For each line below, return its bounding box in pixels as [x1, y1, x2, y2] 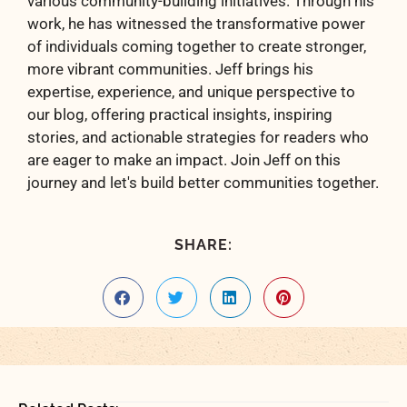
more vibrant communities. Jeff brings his [27, 59, 313, 78]
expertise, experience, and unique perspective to [27, 82, 355, 101]
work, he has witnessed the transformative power [27, 14, 365, 33]
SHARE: [174, 236, 233, 254]
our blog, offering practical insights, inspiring [27, 104, 333, 124]
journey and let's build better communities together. [27, 173, 379, 192]
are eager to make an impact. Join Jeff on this [27, 150, 341, 169]
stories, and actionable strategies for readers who [27, 127, 369, 146]
